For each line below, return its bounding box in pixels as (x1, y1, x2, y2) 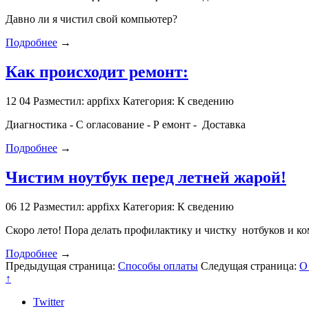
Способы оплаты (118, 260, 198, 272)
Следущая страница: (201, 260, 299, 272)
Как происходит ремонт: (6, 63, 188, 81)
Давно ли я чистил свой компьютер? (6, 13, 177, 26)
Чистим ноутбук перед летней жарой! (6, 168, 286, 187)
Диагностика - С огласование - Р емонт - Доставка (6, 119, 246, 131)
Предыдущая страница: (6, 260, 118, 272)
